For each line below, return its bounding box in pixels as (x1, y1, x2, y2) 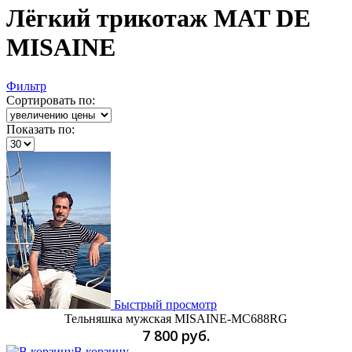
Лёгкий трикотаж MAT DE (6, 4, 310, 33)
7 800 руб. (142, 325, 210, 345)
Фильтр (6, 79, 46, 93)
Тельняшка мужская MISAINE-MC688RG (64, 311, 288, 325)
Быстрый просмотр (114, 297, 217, 311)
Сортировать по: (6, 93, 95, 107)
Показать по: (6, 122, 75, 136)
